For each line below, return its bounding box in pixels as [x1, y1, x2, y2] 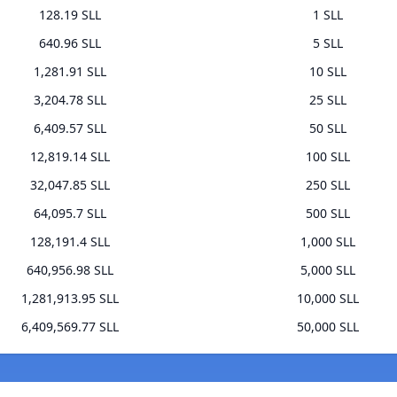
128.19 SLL [38, 6, 101, 24]
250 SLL [305, 176, 350, 194]
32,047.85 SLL [29, 176, 110, 194]
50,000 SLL [296, 318, 359, 336]
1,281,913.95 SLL [20, 290, 119, 307]
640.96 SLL [38, 35, 101, 52]
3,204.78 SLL [33, 91, 106, 109]
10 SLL [308, 63, 346, 81]
